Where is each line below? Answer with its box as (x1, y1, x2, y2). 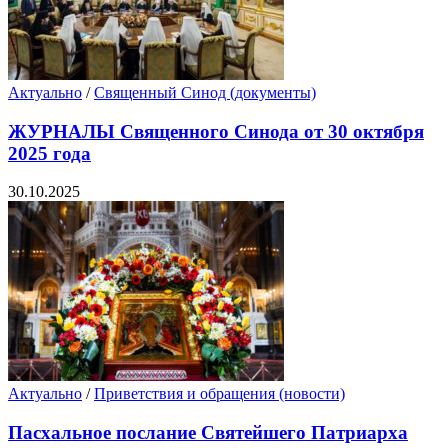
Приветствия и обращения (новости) (94, 385, 345, 403)
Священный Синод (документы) (94, 84, 316, 102)
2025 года (8, 142, 91, 164)
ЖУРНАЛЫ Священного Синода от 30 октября (8, 120, 424, 142)
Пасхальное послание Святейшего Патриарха (8, 422, 408, 444)
